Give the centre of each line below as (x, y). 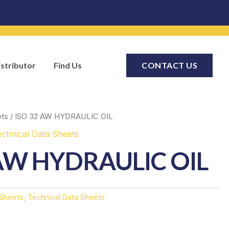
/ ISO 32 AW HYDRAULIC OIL (61, 117)
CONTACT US (169, 65)
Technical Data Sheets (66, 197)
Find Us (68, 65)
